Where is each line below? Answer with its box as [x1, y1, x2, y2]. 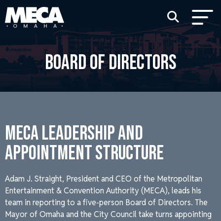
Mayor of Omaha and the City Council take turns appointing [5, 209, 212, 220]
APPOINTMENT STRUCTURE [5, 142, 164, 165]
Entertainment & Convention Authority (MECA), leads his [5, 185, 201, 196]
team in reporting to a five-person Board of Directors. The [5, 197, 208, 208]
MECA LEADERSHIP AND [5, 122, 143, 146]
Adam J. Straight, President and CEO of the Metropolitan [5, 174, 202, 184]
